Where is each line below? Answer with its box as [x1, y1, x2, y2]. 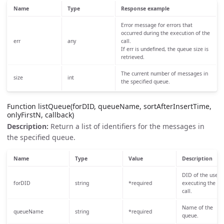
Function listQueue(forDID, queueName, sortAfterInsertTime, [7, 101, 211, 111]
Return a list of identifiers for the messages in [48, 121, 204, 131]
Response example [120, 5, 169, 12]
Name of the [181, 203, 213, 211]
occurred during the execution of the [120, 29, 210, 37]
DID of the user [181, 171, 220, 178]
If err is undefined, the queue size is [120, 45, 208, 53]
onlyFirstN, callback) [7, 110, 74, 120]
